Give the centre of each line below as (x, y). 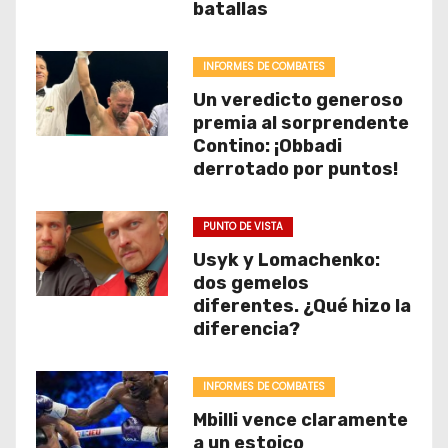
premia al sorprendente (300, 123)
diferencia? (246, 329)
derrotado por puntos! (295, 169)
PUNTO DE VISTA (242, 226)
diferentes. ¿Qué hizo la (301, 306)
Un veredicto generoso (297, 100)
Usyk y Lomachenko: (286, 260)
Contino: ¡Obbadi (267, 146)
